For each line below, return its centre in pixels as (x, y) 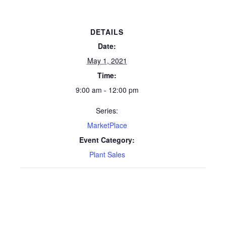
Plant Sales (107, 154)
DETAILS (107, 32)
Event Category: (107, 139)
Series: (107, 110)
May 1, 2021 (107, 60)
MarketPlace (107, 125)
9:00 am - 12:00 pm (107, 90)
